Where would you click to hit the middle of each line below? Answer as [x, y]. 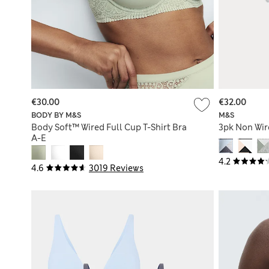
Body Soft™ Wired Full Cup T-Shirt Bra [109, 127]
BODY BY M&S [56, 115]
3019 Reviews [116, 168]
